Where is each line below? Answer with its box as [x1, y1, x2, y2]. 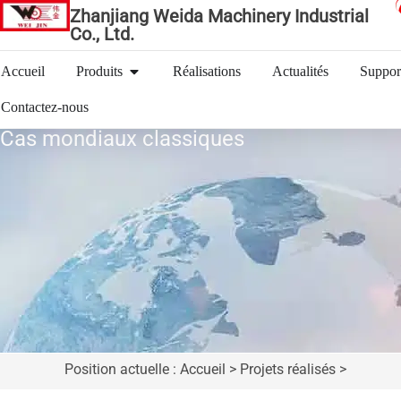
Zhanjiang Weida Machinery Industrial [69, 5, 369, 27]
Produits [76, 64, 123, 79]
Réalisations [173, 64, 241, 79]
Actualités [272, 64, 328, 79]
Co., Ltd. [69, 23, 134, 45]
